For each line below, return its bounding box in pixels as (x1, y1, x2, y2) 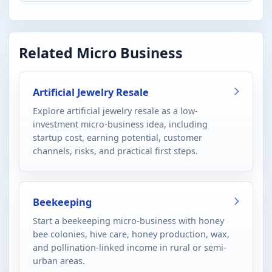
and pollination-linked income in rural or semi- (33, 241, 226, 253)
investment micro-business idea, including (33, 118, 208, 130)
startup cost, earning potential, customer (33, 131, 202, 143)
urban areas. (33, 254, 85, 267)
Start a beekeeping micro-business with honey (33, 214, 224, 226)
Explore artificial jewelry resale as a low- (33, 104, 198, 117)
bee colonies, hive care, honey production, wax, (33, 228, 229, 240)
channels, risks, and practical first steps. (33, 144, 198, 157)
